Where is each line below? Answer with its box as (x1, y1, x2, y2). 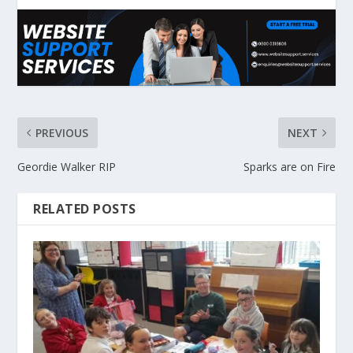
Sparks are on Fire (243, 158, 336, 174)
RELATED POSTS (33, 199, 136, 217)
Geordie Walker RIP (17, 158, 117, 174)
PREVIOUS (35, 124, 89, 140)
